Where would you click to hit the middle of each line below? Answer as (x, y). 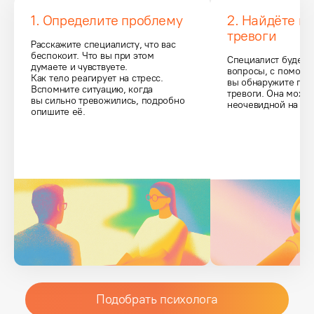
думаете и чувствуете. (80, 67)
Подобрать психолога (157, 299)
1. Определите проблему (107, 21)
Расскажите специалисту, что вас (105, 45)
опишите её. (58, 112)
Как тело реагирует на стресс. (98, 78)
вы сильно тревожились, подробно (109, 101)
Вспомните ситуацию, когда (93, 90)
